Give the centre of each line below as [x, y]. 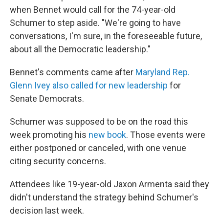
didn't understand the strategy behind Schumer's [104, 197]
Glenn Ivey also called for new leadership [89, 85]
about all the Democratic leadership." [80, 49]
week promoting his [49, 135]
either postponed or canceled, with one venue [98, 148]
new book [107, 135]
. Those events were [166, 135]
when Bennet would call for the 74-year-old [93, 10]
